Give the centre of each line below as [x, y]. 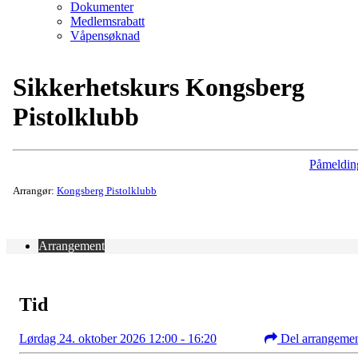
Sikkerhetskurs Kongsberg [159, 88]
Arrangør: [35, 190]
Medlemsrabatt [107, 21]
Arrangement [72, 245]
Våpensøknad [105, 36]
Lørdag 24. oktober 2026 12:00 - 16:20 [118, 338]
